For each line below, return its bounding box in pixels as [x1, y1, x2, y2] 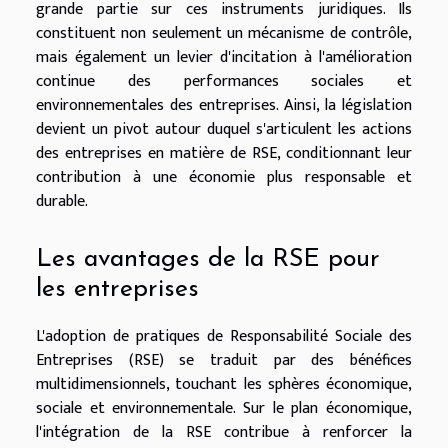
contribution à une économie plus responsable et [36, 163, 412, 191]
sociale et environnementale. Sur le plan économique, [36, 395, 412, 423]
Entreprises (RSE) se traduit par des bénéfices [36, 347, 412, 375]
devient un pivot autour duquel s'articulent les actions [36, 115, 412, 143]
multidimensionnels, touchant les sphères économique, [36, 371, 412, 399]
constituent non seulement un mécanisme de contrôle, [36, 19, 412, 47]
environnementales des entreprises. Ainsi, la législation [36, 91, 412, 119]
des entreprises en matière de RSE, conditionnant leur [36, 139, 412, 167]
